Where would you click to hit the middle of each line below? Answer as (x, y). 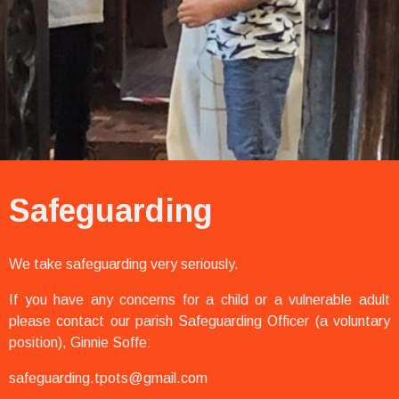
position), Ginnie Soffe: (80, 343)
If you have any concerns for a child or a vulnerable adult (199, 300)
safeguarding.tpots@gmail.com (108, 379)
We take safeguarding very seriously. (124, 265)
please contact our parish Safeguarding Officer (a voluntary (199, 322)
